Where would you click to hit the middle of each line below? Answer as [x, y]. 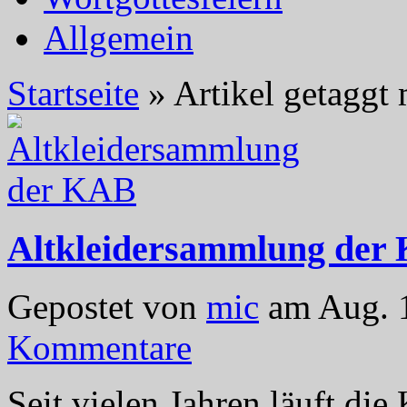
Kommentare [99, 348]
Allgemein [119, 37]
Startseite [73, 93]
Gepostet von [107, 307]
